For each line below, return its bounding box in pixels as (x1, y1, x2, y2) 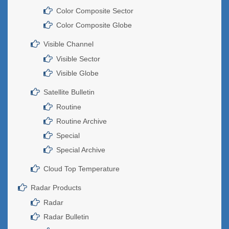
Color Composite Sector (56, 6, 133, 15)
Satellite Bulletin (43, 87, 95, 96)
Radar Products (31, 183, 81, 192)
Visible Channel (43, 39, 94, 48)
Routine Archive (56, 117, 107, 125)
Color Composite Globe (56, 20, 132, 29)
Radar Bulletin (43, 212, 89, 221)
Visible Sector (56, 54, 100, 63)
